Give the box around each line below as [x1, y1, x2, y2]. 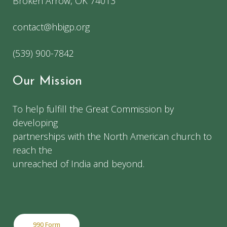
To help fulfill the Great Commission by [13, 103, 174, 116]
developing [13, 117, 58, 129]
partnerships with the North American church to [13, 130, 212, 143]
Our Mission [13, 75, 82, 88]
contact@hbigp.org [13, 21, 90, 33]
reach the [13, 144, 52, 157]
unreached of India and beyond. [13, 158, 144, 170]
